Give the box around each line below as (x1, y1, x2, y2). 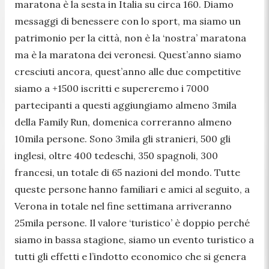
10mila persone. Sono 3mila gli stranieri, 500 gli (14, 132, 231, 145)
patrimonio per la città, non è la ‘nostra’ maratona (14, 31, 246, 44)
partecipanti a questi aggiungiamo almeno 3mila (14, 98, 237, 111)
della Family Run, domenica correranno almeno (14, 115, 232, 128)
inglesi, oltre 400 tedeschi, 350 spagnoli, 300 (14, 149, 218, 162)
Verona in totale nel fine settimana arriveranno (14, 199, 232, 212)
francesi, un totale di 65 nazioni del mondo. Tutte (14, 166, 240, 178)
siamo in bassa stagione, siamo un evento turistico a (14, 233, 254, 246)
